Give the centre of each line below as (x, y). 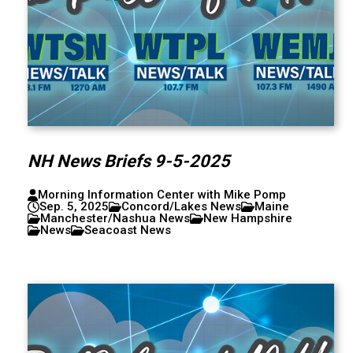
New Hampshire (248, 218)
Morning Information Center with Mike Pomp (162, 195)
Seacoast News (128, 230)
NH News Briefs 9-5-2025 (128, 161)
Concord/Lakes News (182, 206)
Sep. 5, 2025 (74, 206)
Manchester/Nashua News (115, 218)
